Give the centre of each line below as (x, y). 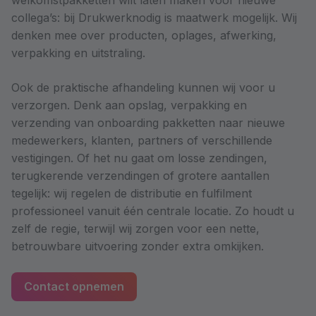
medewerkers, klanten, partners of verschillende (142, 140)
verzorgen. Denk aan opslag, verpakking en (129, 105)
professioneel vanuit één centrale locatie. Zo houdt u (153, 211)
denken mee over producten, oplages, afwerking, (144, 35)
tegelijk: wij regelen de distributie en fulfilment (132, 193)
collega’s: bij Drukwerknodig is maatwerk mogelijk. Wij (154, 18)
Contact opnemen (74, 286)
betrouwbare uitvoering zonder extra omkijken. (138, 246)
